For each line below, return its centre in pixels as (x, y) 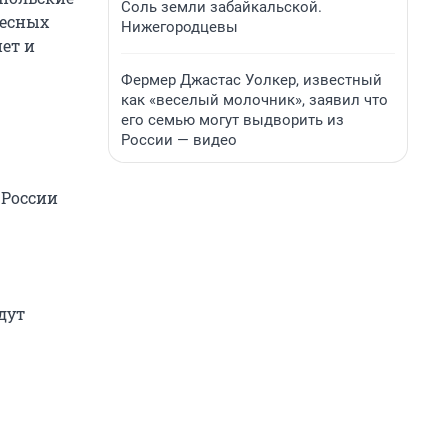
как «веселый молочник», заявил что (254, 100)
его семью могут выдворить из (232, 120)
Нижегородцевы (179, 27)
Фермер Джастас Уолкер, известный (251, 80)
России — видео (179, 140)
